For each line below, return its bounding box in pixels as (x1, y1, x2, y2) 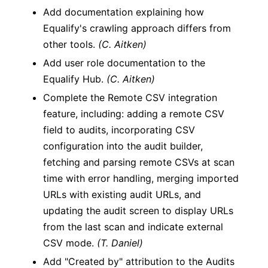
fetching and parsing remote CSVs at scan (43, 156, 234, 168)
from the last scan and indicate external (43, 221, 223, 233)
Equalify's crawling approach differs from (43, 22, 231, 34)
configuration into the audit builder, (43, 140, 203, 152)
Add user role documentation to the (43, 57, 205, 69)
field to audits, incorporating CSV (43, 124, 195, 136)
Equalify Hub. (43, 73, 106, 85)
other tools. (43, 38, 98, 50)
